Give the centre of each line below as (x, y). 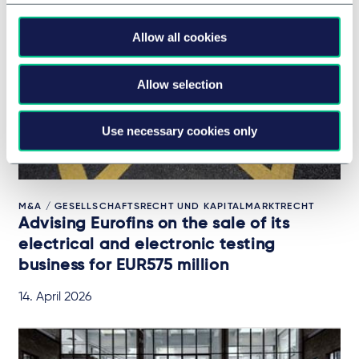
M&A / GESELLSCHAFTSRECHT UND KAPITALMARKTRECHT (167, 207)
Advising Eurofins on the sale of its (154, 225)
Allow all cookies (179, 37)
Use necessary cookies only (179, 131)
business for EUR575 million (124, 266)
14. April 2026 (55, 298)
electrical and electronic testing (147, 246)
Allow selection (179, 84)
